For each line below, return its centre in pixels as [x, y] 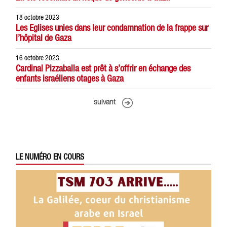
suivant [104, 103]
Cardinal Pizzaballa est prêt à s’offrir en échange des [103, 68]
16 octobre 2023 [38, 58]
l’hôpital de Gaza [44, 38]
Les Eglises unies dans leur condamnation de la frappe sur [112, 28]
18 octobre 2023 [38, 17]
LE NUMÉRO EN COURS [50, 157]
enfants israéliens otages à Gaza [70, 78]
